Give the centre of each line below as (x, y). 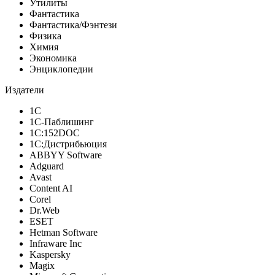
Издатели (25, 90)
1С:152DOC (55, 133)
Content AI (51, 188)
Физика (45, 36)
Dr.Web (45, 210)
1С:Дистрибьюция (68, 144)
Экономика (53, 58)
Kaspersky (50, 254)
